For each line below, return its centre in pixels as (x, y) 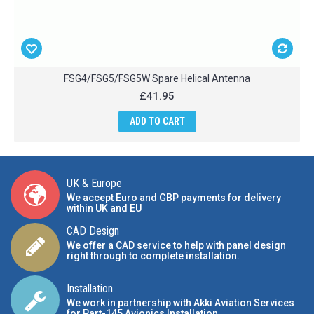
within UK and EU (104, 208)
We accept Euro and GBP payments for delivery (174, 198)
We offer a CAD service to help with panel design (176, 245)
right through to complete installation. (153, 255)
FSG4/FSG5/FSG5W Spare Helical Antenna (157, 78)
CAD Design (93, 231)
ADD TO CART (157, 121)
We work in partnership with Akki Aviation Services (180, 303)
